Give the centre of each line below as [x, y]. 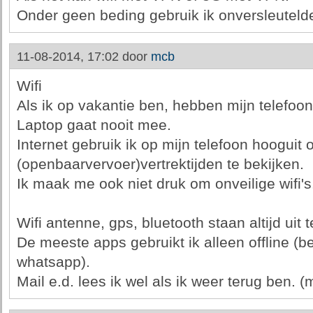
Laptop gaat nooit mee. [94, 125]
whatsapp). [53, 262]
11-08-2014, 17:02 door [83, 57]
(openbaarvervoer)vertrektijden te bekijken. [160, 164]
